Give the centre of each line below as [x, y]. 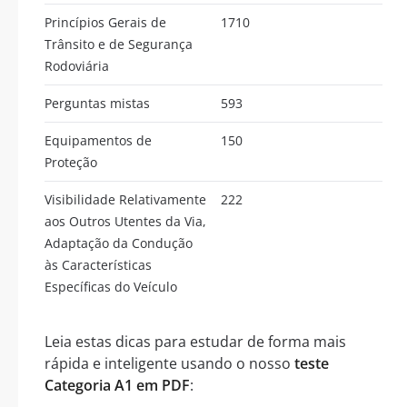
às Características [98, 264]
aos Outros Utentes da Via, [125, 221]
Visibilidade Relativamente [125, 199]
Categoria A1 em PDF [117, 385]
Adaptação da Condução [119, 243]
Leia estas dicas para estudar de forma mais [195, 341]
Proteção [71, 162]
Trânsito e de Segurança [119, 44]
